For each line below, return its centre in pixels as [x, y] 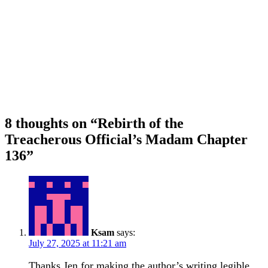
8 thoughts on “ [51, 124]
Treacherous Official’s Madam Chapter [126, 140]
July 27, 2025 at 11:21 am [77, 243]
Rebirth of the [141, 124]
